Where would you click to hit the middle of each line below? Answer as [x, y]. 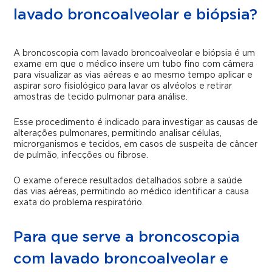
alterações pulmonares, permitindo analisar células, [118, 134]
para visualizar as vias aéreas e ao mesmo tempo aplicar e [133, 75]
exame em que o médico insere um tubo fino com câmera [134, 64]
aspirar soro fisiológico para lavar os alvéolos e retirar [123, 86]
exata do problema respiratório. [79, 203]
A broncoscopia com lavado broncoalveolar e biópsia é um [134, 53]
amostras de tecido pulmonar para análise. [101, 97]
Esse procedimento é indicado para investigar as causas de [136, 123]
